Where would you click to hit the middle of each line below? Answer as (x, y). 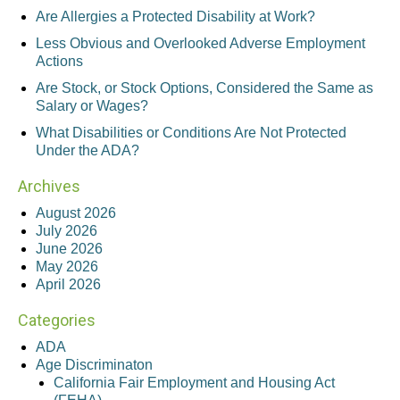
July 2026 (67, 231)
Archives (49, 187)
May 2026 (67, 267)
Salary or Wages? (92, 106)
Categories (57, 321)
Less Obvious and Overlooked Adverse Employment (200, 44)
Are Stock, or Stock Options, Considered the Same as (204, 88)
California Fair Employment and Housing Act (194, 383)
